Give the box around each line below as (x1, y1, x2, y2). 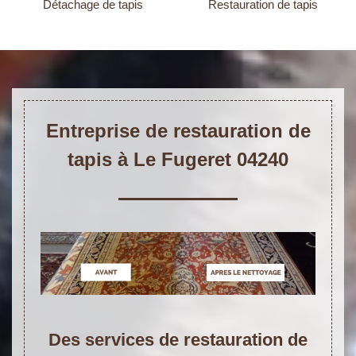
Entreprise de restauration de (45, 120, 311, 142)
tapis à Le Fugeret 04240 (68, 149, 288, 171)
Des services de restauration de (48, 329, 308, 350)
